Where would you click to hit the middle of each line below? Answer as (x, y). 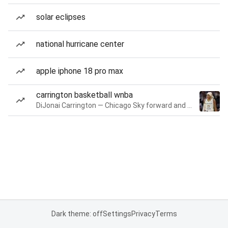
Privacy (143, 214)
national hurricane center (80, 44)
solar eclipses (61, 17)
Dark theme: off (77, 214)
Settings (117, 214)
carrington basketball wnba (84, 95)
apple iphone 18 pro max (80, 71)
